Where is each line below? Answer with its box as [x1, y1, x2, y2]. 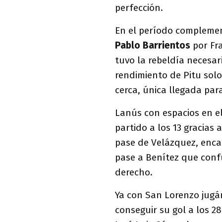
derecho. [115, 166, 153, 178]
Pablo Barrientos [115, 40, 190, 51]
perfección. [115, 2, 163, 13]
